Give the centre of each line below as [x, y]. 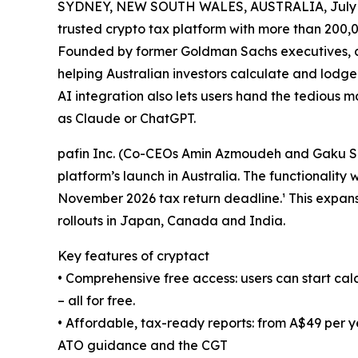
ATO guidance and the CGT [143, 346]
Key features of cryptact [133, 256]
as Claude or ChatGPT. [127, 119]
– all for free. [96, 301]
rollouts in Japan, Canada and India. [171, 221]
